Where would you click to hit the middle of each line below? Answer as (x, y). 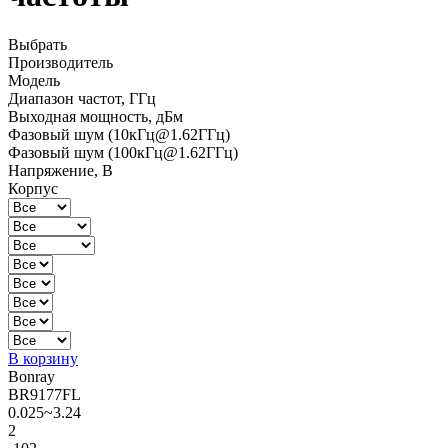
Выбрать (37, 44)
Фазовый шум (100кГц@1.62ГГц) (123, 152)
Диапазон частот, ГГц (82, 98)
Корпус (33, 188)
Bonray (31, 376)
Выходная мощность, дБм (95, 116)
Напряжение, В (60, 170)
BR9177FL (44, 394)
